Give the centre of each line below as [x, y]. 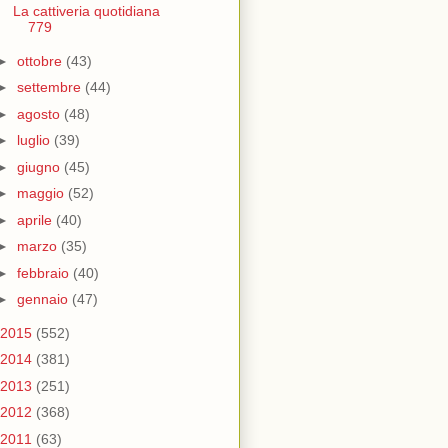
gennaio [44, 299]
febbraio [44, 272]
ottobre [41, 60]
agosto [40, 113]
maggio [42, 193]
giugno [40, 166]
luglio [35, 140]
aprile [36, 219]
